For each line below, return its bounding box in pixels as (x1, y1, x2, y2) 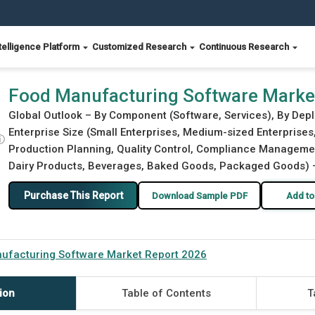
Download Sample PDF (151, 190, 247, 201)
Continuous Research (199, 41, 291, 52)
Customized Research (92, 41, 188, 52)
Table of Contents (121, 287, 211, 300)
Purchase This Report (23, 189, 123, 201)
